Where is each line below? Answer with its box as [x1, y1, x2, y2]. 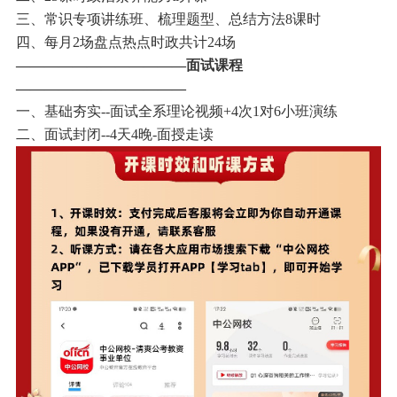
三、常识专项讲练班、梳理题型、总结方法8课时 [15, 12, 321, 27]
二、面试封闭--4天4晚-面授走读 [15, 127, 214, 143]
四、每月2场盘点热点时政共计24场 [15, 35, 236, 51]
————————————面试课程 [15, 58, 243, 74]
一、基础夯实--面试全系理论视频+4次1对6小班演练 [15, 104, 338, 120]
